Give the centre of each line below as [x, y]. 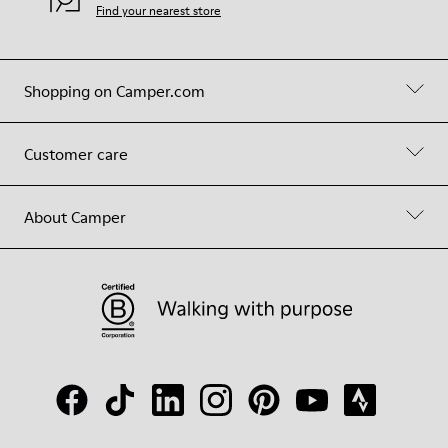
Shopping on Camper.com [114, 91]
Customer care [76, 154]
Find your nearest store [158, 10]
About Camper [75, 217]
